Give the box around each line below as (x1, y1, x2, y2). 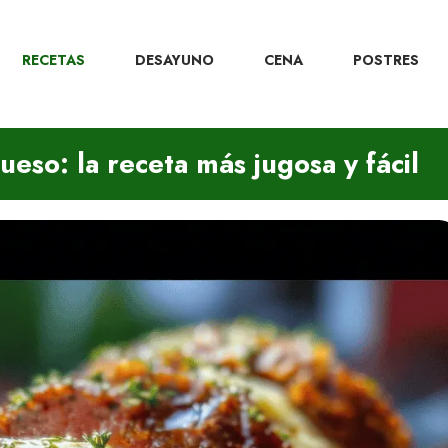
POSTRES (353, 49, 419, 70)
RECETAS (22, 49, 85, 70)
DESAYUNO (135, 49, 214, 70)
